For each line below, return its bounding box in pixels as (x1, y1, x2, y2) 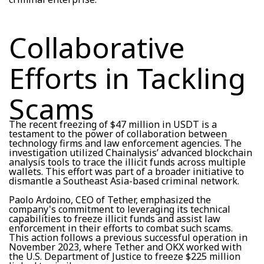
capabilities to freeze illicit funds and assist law (9, 212, 220, 225)
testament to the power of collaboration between (9, 127, 227, 140)
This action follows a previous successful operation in (9, 230, 247, 244)
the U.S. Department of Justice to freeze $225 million (9, 249, 240, 263)
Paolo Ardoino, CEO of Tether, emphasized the (9, 193, 211, 206)
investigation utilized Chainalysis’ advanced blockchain (9, 146, 252, 159)
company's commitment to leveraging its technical (9, 202, 230, 216)
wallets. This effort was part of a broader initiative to (9, 164, 244, 178)
